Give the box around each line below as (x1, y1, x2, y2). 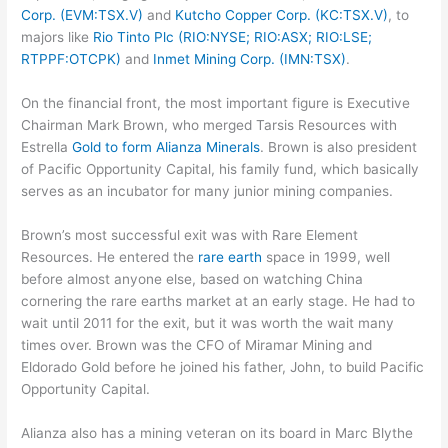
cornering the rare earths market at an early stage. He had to (21, 293, 416, 310)
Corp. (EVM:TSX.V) (21, 7, 144, 24)
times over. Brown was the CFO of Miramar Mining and (21, 337, 373, 354)
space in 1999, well (262, 249, 391, 266)
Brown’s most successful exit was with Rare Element (21, 227, 359, 244)
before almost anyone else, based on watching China (21, 271, 364, 288)
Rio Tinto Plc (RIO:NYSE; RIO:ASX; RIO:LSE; (93, 29, 373, 46)
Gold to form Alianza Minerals (72, 139, 261, 156)
